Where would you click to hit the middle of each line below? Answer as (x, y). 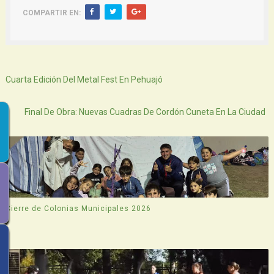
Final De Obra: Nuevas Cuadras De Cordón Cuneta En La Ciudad (145, 112)
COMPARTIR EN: (51, 13)
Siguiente (29, 61)
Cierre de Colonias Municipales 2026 (78, 209)
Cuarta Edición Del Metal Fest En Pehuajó (84, 79)
